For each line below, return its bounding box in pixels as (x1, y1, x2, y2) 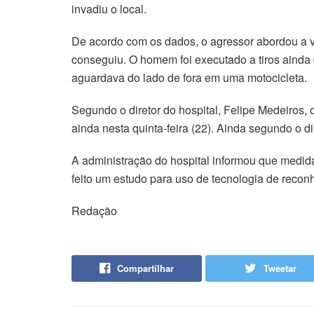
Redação (71, 203, 117, 219)
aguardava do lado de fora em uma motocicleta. (71, 69, 307, 86)
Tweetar (263, 261, 296, 275)
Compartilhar (116, 261, 174, 275)
